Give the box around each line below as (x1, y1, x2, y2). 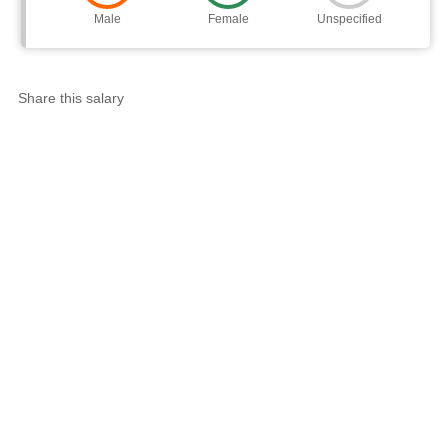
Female (207, 12, 249, 27)
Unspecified (316, 12, 382, 27)
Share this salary (17, 90, 124, 107)
